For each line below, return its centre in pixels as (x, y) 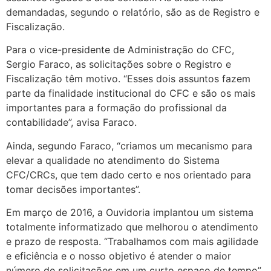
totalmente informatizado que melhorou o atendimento (132, 227)
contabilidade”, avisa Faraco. (71, 122)
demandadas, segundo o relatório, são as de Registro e (133, 12)
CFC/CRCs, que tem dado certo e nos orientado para (129, 175)
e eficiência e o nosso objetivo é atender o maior (119, 256)
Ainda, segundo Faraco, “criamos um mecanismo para (129, 145)
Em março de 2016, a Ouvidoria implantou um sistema (130, 213)
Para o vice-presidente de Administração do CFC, (120, 50)
